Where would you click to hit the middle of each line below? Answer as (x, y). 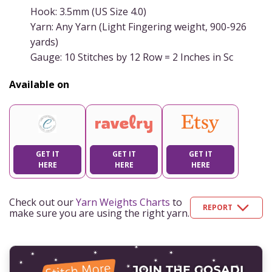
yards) (44, 42)
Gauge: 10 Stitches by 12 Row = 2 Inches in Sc (132, 57)
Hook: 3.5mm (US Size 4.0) (88, 11)
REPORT (218, 207)
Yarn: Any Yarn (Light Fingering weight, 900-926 (138, 26)
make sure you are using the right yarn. (99, 213)
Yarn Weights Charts (123, 202)
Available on (39, 84)
